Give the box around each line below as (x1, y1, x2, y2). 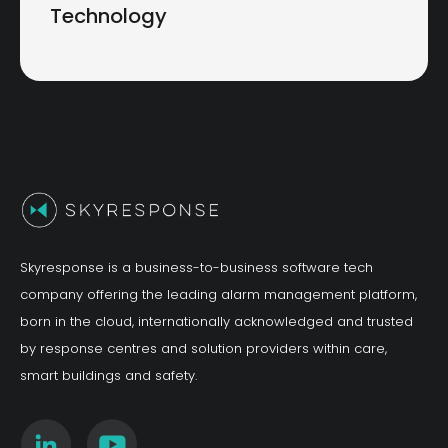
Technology (50, 2, 167, 31)
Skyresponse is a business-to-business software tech (20, 258, 373, 278)
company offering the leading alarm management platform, (20, 285, 417, 305)
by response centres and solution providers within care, (20, 339, 387, 359)
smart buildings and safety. (20, 366, 197, 386)
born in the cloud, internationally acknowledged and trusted (20, 312, 413, 332)
